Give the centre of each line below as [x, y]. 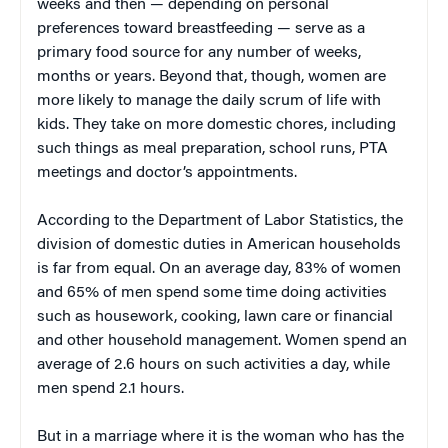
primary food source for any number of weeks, [199, 52]
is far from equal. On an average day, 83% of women [219, 268]
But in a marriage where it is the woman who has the [220, 436]
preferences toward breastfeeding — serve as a [201, 28]
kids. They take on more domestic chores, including [216, 124]
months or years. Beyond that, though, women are [211, 76]
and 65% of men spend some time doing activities [212, 292]
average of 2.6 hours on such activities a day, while [213, 364]
